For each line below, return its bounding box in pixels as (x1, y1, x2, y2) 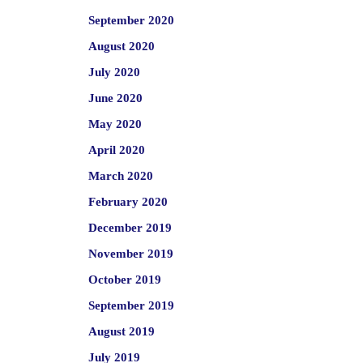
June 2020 (88, 92, 143, 105)
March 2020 (88, 169, 153, 182)
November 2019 (88, 247, 173, 260)
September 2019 (88, 299, 174, 312)
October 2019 (88, 273, 161, 286)
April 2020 (88, 143, 145, 156)
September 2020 (88, 14, 174, 27)
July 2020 (88, 66, 140, 79)
